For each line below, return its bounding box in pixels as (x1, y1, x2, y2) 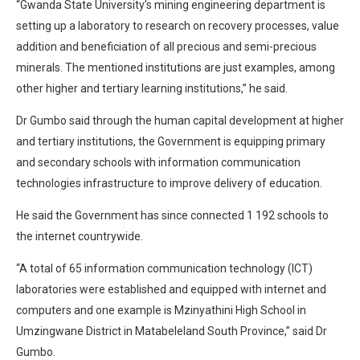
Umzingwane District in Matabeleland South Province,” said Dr (16, 324, 327, 337)
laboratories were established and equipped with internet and (16, 282, 326, 296)
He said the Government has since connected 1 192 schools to (16, 208, 329, 222)
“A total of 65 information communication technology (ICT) (16, 261, 313, 275)
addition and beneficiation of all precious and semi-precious (16, 39, 317, 53)
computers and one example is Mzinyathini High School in (16, 303, 306, 317)
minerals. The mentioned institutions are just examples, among (16, 60, 335, 74)
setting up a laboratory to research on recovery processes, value (16, 18, 339, 32)
